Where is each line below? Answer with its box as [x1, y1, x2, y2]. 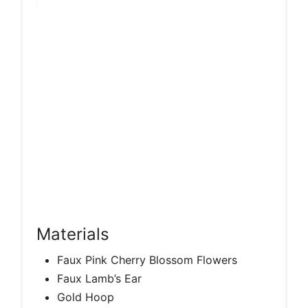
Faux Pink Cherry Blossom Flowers [57, 252, 237, 267]
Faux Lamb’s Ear [57, 271, 142, 285]
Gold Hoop [57, 289, 114, 304]
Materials [36, 223, 109, 244]
